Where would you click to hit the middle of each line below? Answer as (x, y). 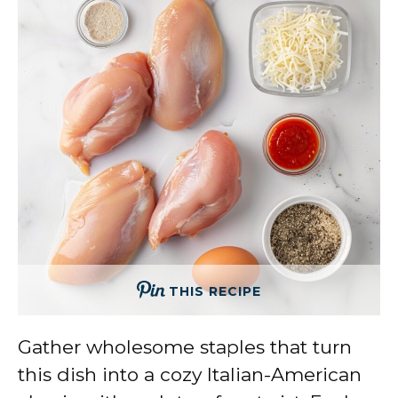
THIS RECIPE (215, 291)
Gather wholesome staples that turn (185, 346)
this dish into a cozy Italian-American (190, 374)
